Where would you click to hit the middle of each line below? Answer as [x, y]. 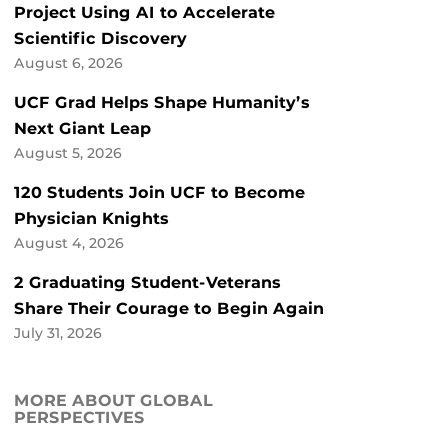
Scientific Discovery [100, 39]
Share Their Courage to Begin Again [169, 309]
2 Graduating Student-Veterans [147, 283]
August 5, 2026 [68, 153]
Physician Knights [91, 219]
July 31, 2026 [58, 333]
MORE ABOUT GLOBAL [113, 401]
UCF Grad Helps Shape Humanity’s [162, 103]
